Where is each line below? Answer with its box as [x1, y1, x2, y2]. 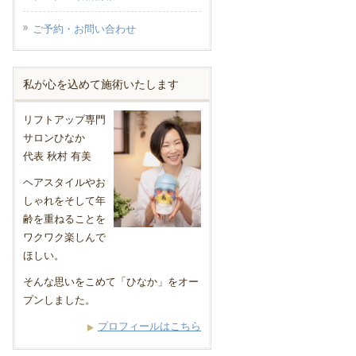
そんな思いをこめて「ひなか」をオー [23, 276, 199, 288]
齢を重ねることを [23, 213, 106, 225]
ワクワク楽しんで [23, 231, 106, 243]
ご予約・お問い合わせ [33, 23, 136, 35]
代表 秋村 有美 [23, 150, 91, 162]
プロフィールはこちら [98, 320, 201, 332]
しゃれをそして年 [23, 195, 106, 207]
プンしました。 [23, 294, 95, 306]
